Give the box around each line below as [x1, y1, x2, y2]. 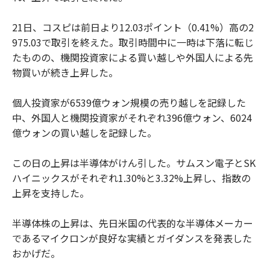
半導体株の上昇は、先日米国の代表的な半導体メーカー [12, 215, 253, 230]
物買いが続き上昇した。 [12, 64, 118, 80]
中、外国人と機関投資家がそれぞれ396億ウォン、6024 [12, 110, 252, 125]
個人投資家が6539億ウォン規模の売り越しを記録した [12, 95, 246, 110]
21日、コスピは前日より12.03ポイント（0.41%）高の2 [12, 19, 254, 34]
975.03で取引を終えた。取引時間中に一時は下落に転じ [12, 34, 254, 49]
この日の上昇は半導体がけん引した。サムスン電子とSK [12, 155, 256, 170]
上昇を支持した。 [12, 185, 89, 200]
